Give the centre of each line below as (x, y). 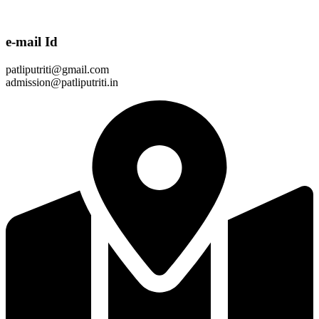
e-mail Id (32, 41)
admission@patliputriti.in (62, 82)
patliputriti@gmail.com (57, 69)
